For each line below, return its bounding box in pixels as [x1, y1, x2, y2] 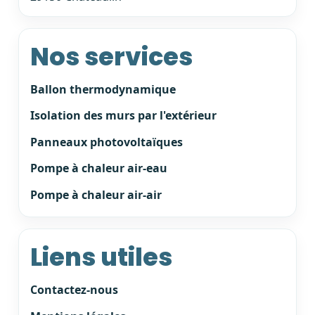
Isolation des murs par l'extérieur [30, 108, 217, 124]
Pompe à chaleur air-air [30, 186, 162, 202]
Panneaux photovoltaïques [30, 134, 183, 150]
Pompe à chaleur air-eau [30, 160, 167, 176]
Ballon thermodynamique [30, 81, 176, 97]
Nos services [30, 39, 193, 74]
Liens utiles [30, 240, 172, 275]
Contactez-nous [30, 281, 118, 297]
